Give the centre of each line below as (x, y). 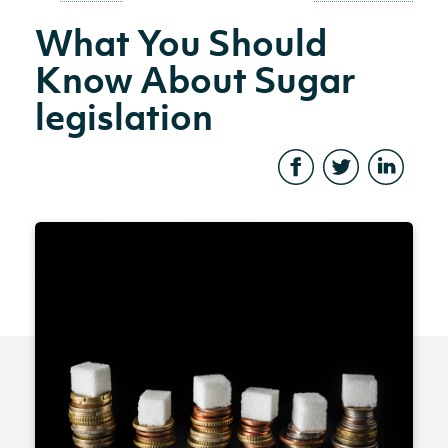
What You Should (181, 41)
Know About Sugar (196, 78)
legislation (124, 115)
